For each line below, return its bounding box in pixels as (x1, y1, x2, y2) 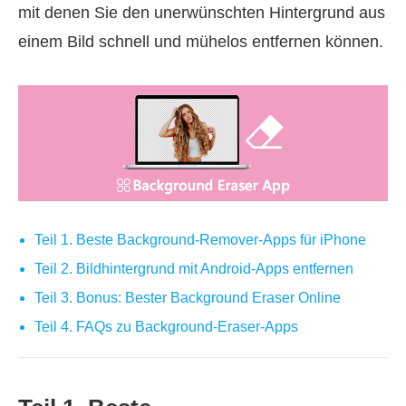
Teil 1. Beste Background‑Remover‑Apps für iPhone (34, 231, 366, 247)
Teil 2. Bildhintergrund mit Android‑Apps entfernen (34, 260, 353, 276)
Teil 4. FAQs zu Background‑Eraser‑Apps (34, 318, 298, 334)
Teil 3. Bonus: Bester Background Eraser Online (34, 289, 341, 305)
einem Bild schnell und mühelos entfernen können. (18, 33, 383, 51)
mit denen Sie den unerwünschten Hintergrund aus (18, 4, 385, 22)
